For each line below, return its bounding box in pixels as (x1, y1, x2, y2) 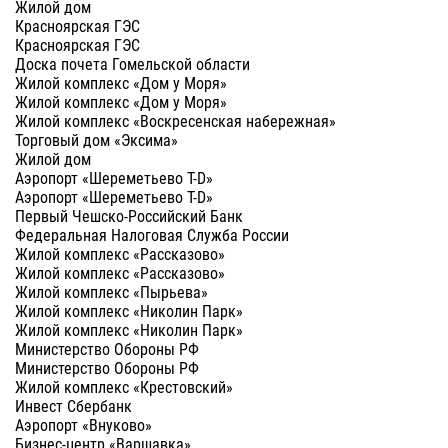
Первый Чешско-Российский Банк (15, 205, 243, 227)
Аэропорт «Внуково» (15, 414, 152, 436)
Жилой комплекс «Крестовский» (15, 376, 233, 398)
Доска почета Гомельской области (15, 53, 250, 75)
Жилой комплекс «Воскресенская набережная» (15, 110, 336, 132)
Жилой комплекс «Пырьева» (15, 281, 208, 303)
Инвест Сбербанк (15, 395, 132, 417)
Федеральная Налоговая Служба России (15, 224, 289, 246)
